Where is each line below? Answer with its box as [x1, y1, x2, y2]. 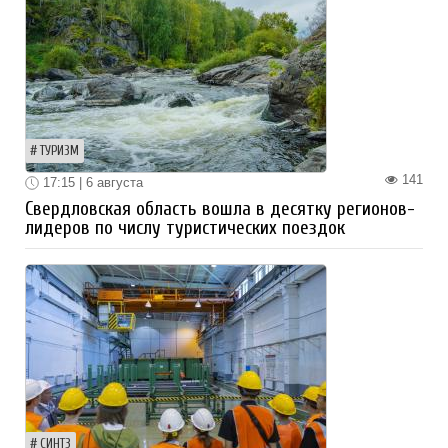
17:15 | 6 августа [39, 174, 143, 190]
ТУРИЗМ [40, 143, 79, 158]
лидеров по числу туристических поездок [25, 217, 345, 240]
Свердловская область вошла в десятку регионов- [25, 198, 415, 221]
